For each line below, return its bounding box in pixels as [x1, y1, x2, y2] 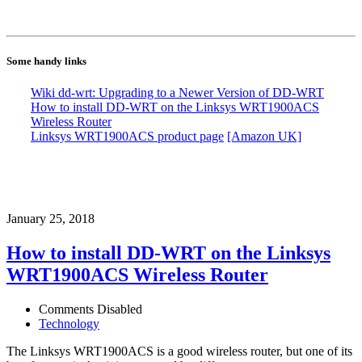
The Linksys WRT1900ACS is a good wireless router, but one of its [6, 343, 352, 358]
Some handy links [6, 54, 86, 67]
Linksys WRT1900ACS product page [31, 129, 224, 144]
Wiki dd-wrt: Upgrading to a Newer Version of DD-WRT [31, 86, 324, 100]
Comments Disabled [39, 301, 142, 316]
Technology [39, 316, 99, 330]
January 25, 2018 [6, 212, 95, 226]
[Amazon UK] [227, 129, 301, 144]
